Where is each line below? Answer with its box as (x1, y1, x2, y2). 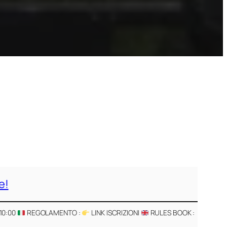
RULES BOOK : (148, 208, 195, 218)
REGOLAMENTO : (25, 208, 82, 218)
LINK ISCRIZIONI (90, 208, 141, 218)
